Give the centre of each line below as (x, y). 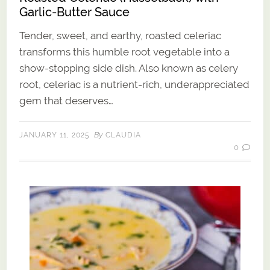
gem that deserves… (67, 101)
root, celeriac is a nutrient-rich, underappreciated (135, 85)
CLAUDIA (124, 135)
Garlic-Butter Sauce (75, 12)
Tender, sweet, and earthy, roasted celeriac (121, 36)
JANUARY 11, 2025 (55, 135)
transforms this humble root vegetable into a (125, 52)
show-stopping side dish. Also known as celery (129, 68)
